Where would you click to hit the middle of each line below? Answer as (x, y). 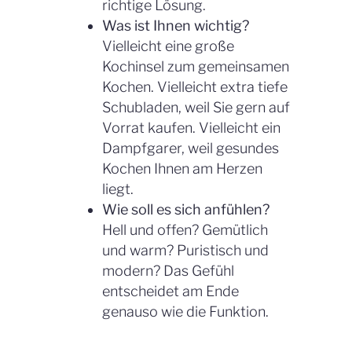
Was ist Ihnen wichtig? (176, 25)
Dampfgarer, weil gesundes (191, 148)
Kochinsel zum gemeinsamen (196, 66)
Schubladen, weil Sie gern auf (196, 107)
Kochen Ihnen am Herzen (182, 168)
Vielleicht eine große (168, 46)
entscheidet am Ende (170, 291)
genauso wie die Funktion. (185, 311)
